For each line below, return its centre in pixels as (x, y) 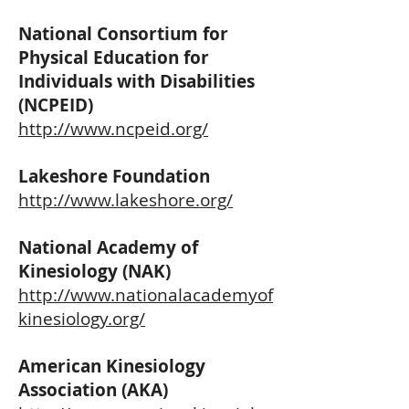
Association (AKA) (93, 390)
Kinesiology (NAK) (94, 271)
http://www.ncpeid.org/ (113, 129)
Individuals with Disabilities (136, 81)
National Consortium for (123, 34)
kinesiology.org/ (82, 319)
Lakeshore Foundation (114, 176)
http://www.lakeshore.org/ (126, 200)
